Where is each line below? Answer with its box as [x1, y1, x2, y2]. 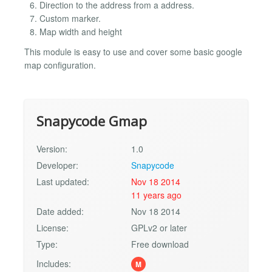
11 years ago [131, 189, 182, 202]
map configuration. [24, 58, 96, 71]
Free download [131, 238, 189, 251]
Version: [36, 143, 67, 155]
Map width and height [39, 25, 122, 38]
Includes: [36, 257, 71, 270]
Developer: [36, 159, 78, 172]
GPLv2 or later [131, 222, 188, 234]
